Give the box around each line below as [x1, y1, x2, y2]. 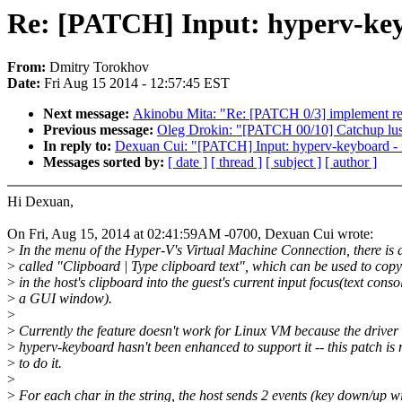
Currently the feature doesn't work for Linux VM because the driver [15, 323, 398, 339]
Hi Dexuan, [7, 194, 74, 210]
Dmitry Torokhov [49, 59, 149, 75]
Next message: [43, 106, 133, 122]
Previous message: [43, 122, 157, 138]
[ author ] [325, 154, 377, 170]
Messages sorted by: [43, 154, 168, 170]
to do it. [15, 355, 62, 371]
